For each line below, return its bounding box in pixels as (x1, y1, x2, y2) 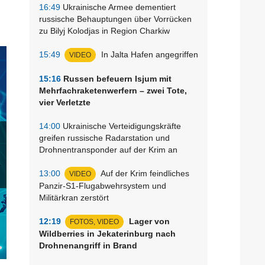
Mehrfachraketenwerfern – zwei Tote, (39, 85, 187, 95)
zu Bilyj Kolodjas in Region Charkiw (39, 25, 170, 35)
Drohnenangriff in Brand (39, 240, 137, 250)
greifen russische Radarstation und (39, 132, 170, 143)
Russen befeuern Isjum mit (61, 73, 172, 83)
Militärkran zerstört (39, 192, 109, 202)
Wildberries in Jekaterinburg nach (39, 228, 176, 238)
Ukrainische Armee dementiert (60, 2, 176, 12)
